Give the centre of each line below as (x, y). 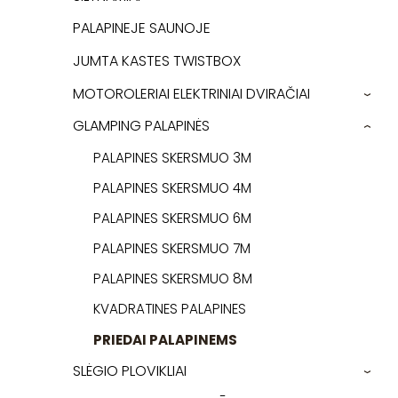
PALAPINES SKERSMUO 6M (172, 219)
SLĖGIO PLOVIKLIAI (130, 370)
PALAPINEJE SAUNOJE (142, 28)
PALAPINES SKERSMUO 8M (172, 279)
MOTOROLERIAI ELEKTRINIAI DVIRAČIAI (191, 93)
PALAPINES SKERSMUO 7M (171, 249)
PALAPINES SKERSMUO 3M (172, 157)
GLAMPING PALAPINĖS (141, 126)
